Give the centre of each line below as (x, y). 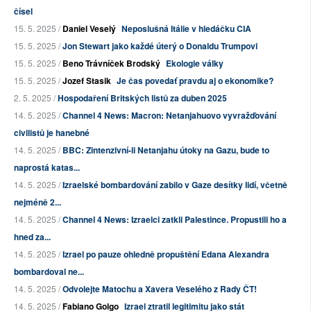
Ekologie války (195, 64)
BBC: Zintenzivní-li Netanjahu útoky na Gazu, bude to (166, 150)
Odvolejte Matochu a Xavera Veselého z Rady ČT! (160, 289)
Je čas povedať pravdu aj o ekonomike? (195, 81)
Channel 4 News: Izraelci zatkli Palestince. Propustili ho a (175, 220)
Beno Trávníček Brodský (111, 64)
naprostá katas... (47, 168)
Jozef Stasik (87, 81)
